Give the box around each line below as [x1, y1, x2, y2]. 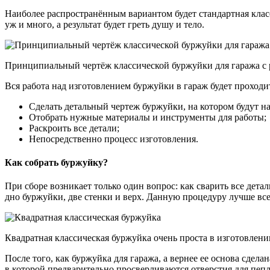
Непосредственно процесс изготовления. [29, 133, 198, 144]
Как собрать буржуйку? [5, 157, 108, 168]
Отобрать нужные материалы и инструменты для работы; [29, 111, 266, 122]
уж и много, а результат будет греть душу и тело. [5, 19, 204, 30]
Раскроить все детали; [29, 122, 119, 133]
